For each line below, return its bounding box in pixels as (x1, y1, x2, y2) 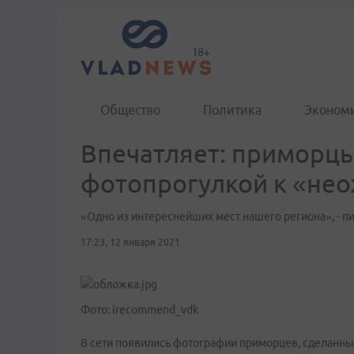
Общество (100, 103, 160, 117)
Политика (203, 103, 262, 117)
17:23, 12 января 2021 (81, 237, 180, 247)
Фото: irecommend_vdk (81, 303, 198, 316)
